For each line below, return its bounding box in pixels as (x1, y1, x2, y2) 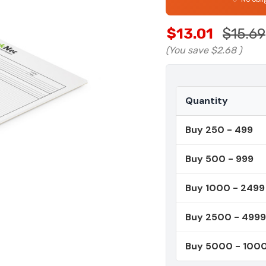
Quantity (185, 94, 228, 107)
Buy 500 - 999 (185, 153, 254, 166)
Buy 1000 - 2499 (185, 182, 265, 195)
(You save (166, 45, 208, 56)
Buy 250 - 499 (185, 123, 253, 137)
